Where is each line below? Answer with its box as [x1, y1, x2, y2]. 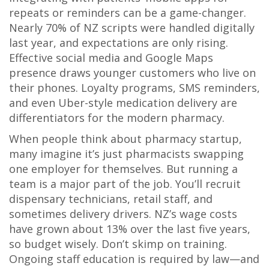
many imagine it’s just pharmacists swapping [9, 147, 244, 161]
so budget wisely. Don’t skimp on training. [9, 237, 227, 251]
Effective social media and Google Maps [9, 50, 213, 65]
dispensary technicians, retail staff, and [9, 192, 213, 206]
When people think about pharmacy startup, [9, 131, 242, 146]
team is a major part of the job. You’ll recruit [9, 177, 241, 191]
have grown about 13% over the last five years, [9, 222, 250, 236]
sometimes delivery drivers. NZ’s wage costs [9, 207, 237, 221]
